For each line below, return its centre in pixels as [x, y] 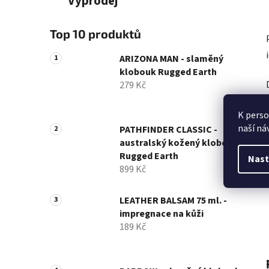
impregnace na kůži [162, 214]
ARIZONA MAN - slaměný [171, 59]
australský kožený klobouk [179, 143]
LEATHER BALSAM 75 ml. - [173, 201]
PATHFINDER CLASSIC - [168, 130]
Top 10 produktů [95, 34]
